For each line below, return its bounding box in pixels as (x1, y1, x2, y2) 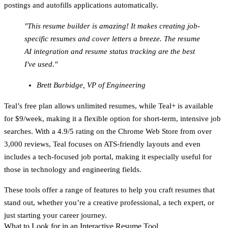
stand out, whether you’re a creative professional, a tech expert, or (4, 198, 214, 207)
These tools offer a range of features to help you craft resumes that (4, 185, 215, 194)
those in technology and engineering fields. (4, 165, 141, 174)
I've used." (24, 60, 58, 68)
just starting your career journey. (4, 211, 107, 219)
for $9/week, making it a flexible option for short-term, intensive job (4, 114, 221, 123)
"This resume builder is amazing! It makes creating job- (24, 21, 200, 30)
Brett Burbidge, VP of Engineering (37, 80, 146, 89)
